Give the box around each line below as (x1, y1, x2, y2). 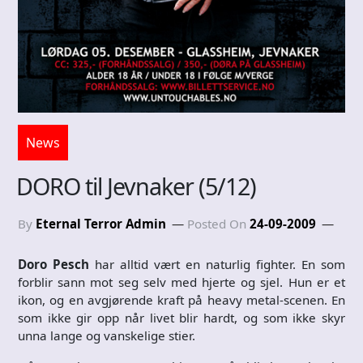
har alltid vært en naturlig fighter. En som (89, 255, 345, 272)
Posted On (187, 215, 250, 232)
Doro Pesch (18, 255, 89, 272)
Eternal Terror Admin (36, 215, 166, 232)
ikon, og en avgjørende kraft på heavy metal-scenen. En (18, 291, 345, 308)
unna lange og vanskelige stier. (18, 327, 195, 344)
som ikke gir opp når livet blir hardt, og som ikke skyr (18, 309, 345, 326)
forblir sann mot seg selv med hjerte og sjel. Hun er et (18, 273, 345, 290)
